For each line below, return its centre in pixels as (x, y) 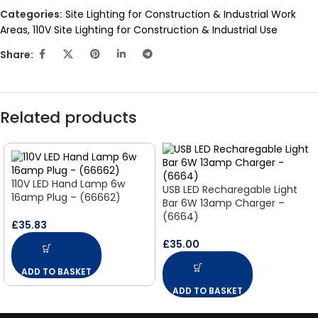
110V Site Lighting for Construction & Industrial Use (155, 30)
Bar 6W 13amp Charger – (224, 203)
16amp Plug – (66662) (66, 197)
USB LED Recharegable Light (230, 190)
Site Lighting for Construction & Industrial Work (181, 14)
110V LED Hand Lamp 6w (68, 184)
